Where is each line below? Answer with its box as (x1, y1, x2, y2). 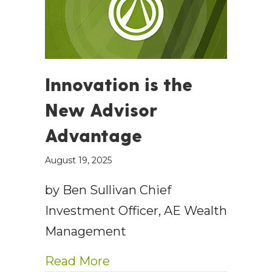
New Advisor (45, 98, 157, 121)
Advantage (45, 124, 142, 146)
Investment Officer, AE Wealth (45, 203, 227, 219)
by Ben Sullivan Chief (45, 183, 171, 198)
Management (45, 224, 126, 239)
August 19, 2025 (45, 155, 112, 166)
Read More (45, 254, 110, 269)
